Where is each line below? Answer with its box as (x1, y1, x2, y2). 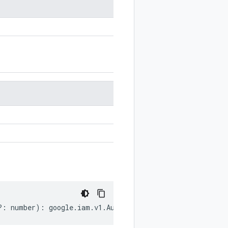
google (49, 203, 73, 212)
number (11, 203, 36, 212)
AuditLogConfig (106, 203, 164, 212)
